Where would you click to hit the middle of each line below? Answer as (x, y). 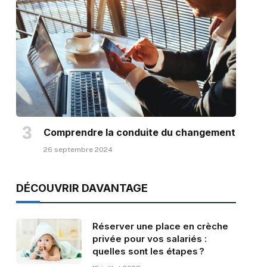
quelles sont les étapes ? (148, 251)
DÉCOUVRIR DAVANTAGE (82, 188)
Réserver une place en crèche (160, 226)
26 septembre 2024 (78, 149)
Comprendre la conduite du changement (139, 132)
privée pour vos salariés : (149, 238)
